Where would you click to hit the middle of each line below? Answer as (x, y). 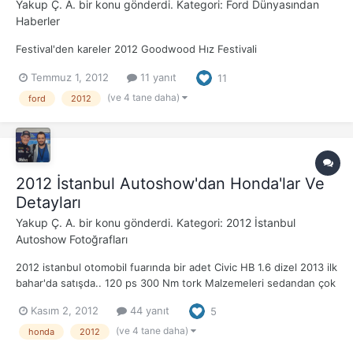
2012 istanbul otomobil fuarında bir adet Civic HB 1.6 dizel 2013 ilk (176, 267)
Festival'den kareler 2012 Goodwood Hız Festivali (136, 48)
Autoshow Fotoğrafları (72, 239)
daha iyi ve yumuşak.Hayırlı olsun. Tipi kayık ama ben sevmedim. (173, 298)
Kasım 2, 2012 (65, 311)
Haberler (38, 20)
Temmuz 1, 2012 (70, 78)
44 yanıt (148, 311)
